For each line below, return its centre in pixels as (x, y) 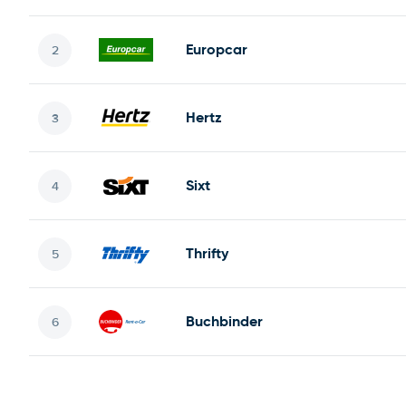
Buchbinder (224, 321)
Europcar (217, 49)
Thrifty (207, 253)
